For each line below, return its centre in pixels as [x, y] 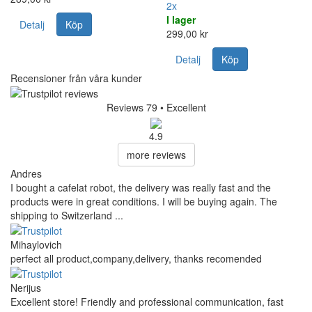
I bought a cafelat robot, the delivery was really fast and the [141, 187]
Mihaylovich [36, 244]
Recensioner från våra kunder [76, 78]
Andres [26, 173]
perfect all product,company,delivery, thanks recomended [136, 258]
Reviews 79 [132, 108]
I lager [181, 19]
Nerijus [26, 288]
